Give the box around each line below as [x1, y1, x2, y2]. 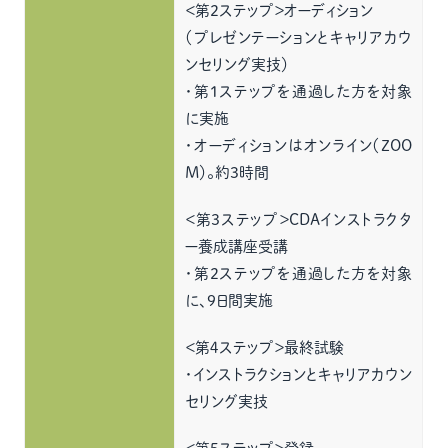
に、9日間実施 [185, 293, 274, 308]
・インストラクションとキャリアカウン [185, 367, 413, 382]
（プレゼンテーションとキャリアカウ [185, 30, 413, 45]
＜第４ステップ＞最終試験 [185, 340, 345, 355]
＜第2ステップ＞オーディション [185, 3, 374, 18]
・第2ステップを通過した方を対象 [185, 266, 413, 281]
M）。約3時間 [185, 165, 270, 180]
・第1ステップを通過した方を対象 [185, 84, 413, 99]
